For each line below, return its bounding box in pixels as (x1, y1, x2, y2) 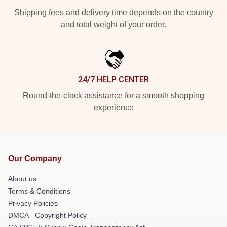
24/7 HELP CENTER (78, 74, 149, 84)
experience (93, 103, 134, 112)
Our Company (8, 154, 62, 163)
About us (8, 175, 36, 183)
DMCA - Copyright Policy (8, 211, 87, 219)
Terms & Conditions (8, 187, 70, 195)
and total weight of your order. (61, 20, 166, 29)
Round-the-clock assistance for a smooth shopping (23, 91, 204, 100)
